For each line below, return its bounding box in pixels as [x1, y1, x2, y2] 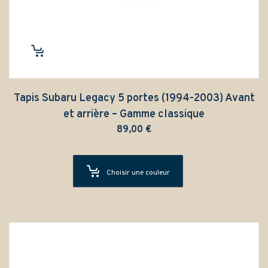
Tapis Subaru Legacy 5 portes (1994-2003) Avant [13, 91, 255, 105]
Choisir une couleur [106, 167, 170, 178]
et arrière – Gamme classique [63, 107, 205, 121]
